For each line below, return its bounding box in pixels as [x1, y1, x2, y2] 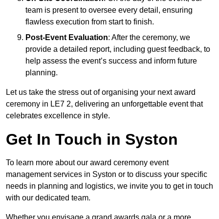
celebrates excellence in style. [6, 111, 110, 120]
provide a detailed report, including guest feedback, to [25, 45, 210, 54]
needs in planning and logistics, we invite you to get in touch [6, 182, 213, 191]
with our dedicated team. [6, 194, 90, 202]
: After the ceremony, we [108, 33, 190, 42]
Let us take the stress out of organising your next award [6, 88, 196, 97]
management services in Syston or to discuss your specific [6, 170, 207, 179]
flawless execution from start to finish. [25, 18, 154, 26]
